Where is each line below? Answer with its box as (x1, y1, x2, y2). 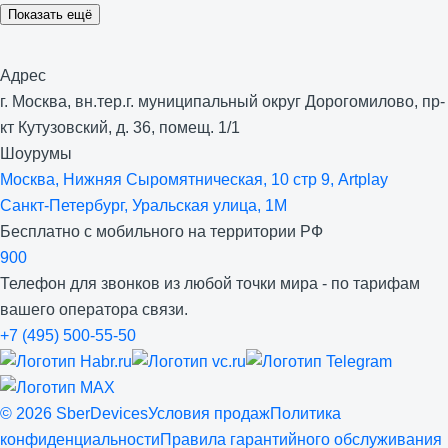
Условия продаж (148, 405, 270, 422)
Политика (270, 405, 341, 422)
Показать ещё (8, 7, 92, 22)
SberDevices (52, 405, 148, 422)
